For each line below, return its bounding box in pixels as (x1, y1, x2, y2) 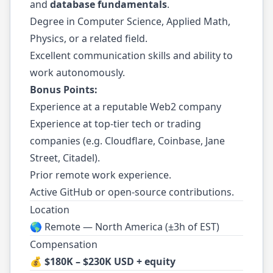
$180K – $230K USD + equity (44, 255, 175, 268)
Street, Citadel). (30, 151, 100, 165)
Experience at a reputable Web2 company (30, 100, 221, 113)
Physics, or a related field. (30, 32, 147, 45)
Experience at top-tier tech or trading (30, 117, 201, 130)
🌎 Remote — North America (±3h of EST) (30, 220, 219, 233)
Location (30, 203, 69, 216)
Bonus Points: (30, 83, 97, 96)
